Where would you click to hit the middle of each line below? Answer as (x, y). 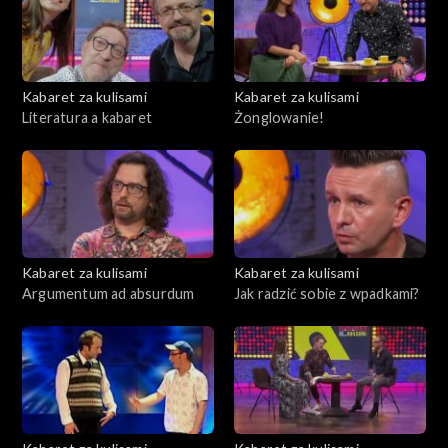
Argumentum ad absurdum (108, 293)
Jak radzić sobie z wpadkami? (327, 293)
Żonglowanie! (279, 117)
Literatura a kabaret (87, 117)
